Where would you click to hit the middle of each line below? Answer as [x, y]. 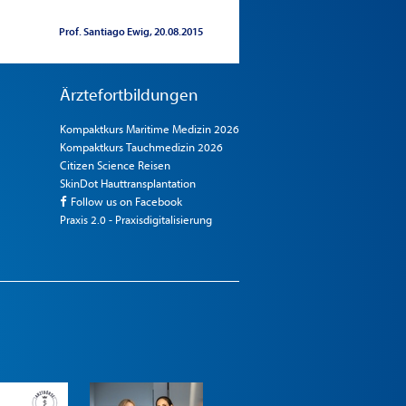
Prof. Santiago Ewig [104, 32]
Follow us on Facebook [126, 202]
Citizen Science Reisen [115, 165]
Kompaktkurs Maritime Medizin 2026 [149, 129]
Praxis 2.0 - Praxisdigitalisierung [135, 220]
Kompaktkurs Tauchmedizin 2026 [141, 147]
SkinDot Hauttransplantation [127, 184]
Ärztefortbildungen [129, 95]
